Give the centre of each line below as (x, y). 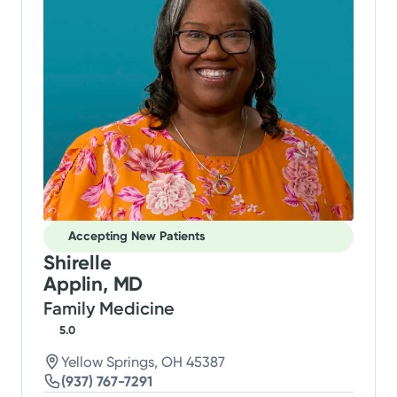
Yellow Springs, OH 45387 (144, 362)
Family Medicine (109, 308)
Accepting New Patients (137, 237)
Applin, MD (93, 284)
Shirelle (78, 262)
